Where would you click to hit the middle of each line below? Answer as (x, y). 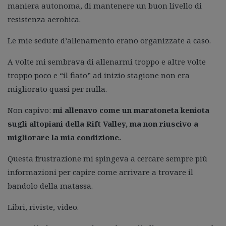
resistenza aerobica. (44, 19)
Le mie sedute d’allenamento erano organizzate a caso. (109, 40)
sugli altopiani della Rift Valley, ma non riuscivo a (103, 124)
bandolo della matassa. (50, 186)
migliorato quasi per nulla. (57, 89)
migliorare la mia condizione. (64, 137)
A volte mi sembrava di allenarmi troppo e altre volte (107, 62)
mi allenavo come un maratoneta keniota (131, 110)
